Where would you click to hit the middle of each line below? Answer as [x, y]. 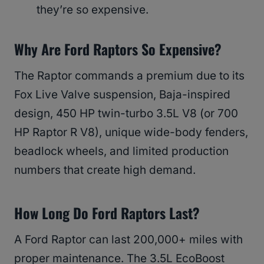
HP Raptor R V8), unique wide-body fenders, [131, 132]
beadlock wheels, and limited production [121, 151]
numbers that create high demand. [105, 170]
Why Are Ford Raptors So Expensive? [118, 49]
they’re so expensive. [93, 9]
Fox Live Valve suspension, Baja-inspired [122, 94]
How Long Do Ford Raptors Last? [107, 212]
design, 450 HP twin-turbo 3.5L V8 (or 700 [126, 113]
